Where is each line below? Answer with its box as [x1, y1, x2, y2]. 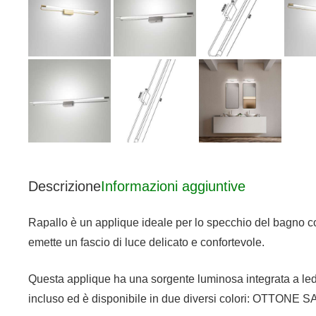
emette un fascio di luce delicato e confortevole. [28, 236, 265, 248]
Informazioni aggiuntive [101, 178, 245, 194]
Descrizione [28, 178, 101, 194]
